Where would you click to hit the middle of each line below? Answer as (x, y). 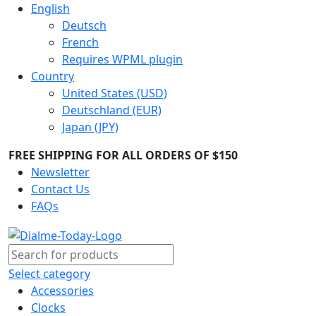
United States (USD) (115, 93)
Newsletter (60, 172)
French (80, 42)
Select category (49, 273)
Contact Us (60, 189)
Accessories (62, 290)
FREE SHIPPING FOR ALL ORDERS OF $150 (123, 155)
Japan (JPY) (90, 127)
